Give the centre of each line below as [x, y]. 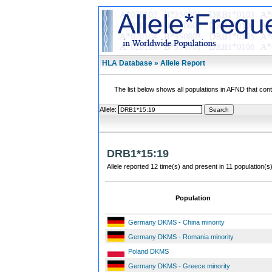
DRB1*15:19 [138, 154]
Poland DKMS [148, 251]
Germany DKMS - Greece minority [179, 266]
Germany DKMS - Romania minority [181, 237]
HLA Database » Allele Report [154, 63]
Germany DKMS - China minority [176, 222]
